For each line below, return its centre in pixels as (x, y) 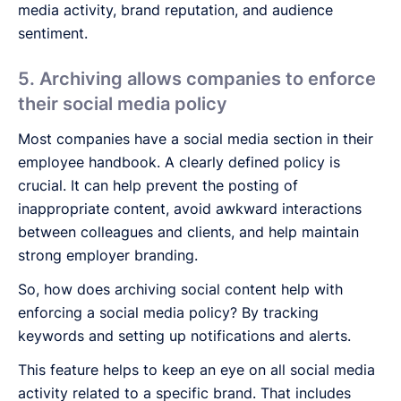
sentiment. (53, 33)
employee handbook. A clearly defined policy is (179, 162)
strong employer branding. (108, 255)
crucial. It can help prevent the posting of (158, 185)
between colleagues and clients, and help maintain (188, 231)
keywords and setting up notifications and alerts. (184, 335)
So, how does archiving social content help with (180, 289)
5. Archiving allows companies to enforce (197, 78)
